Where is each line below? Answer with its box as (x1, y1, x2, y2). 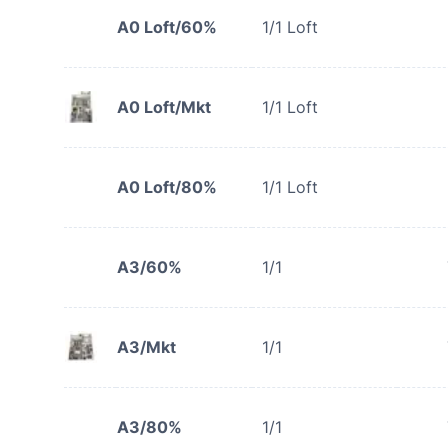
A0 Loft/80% (117, 177, 217, 197)
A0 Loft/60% (117, 17, 217, 37)
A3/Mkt (117, 337, 176, 357)
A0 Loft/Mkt (117, 97, 211, 117)
